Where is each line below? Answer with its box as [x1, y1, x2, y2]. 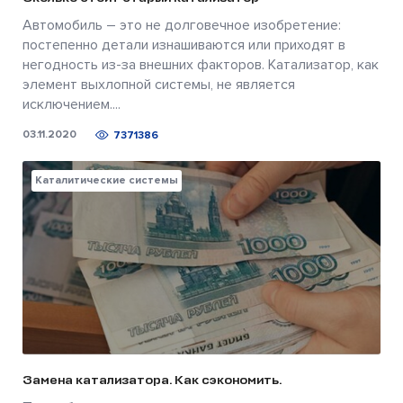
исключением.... [22, 94, 121, 113]
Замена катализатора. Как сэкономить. [22, 372, 282, 388]
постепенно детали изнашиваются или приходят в [22, 35, 345, 54]
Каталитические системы [35, 173, 178, 187]
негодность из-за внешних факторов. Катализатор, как [22, 55, 379, 74]
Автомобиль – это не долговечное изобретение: [22, 15, 341, 34]
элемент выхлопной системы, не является [22, 75, 295, 94]
